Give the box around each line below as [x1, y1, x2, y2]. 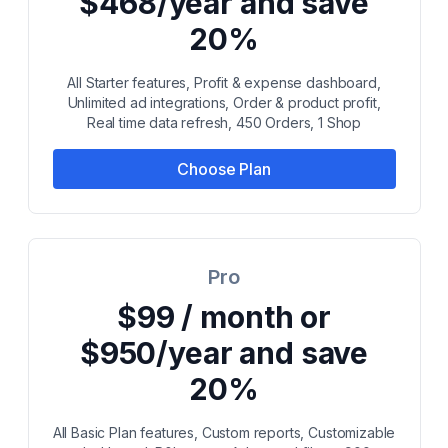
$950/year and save [79, 335, 369, 371]
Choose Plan [177, 159, 271, 179]
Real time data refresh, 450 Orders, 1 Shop [86, 114, 362, 131]
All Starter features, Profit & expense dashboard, [67, 74, 381, 91]
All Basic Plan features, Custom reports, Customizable [52, 424, 396, 441]
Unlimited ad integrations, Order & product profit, [67, 94, 381, 111]
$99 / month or [117, 299, 331, 335]
